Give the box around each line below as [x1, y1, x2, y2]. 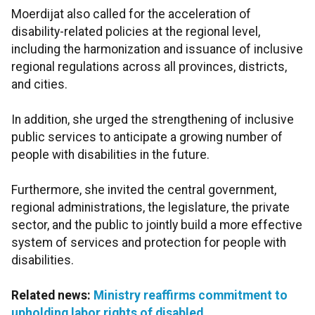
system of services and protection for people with [11, 236, 286, 250]
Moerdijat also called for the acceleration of [11, 7, 251, 22]
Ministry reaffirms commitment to [94, 288, 288, 303]
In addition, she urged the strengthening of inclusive [11, 112, 294, 127]
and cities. [11, 77, 67, 92]
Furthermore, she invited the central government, [11, 183, 276, 198]
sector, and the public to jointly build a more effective [11, 218, 302, 233]
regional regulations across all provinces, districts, [11, 60, 287, 75]
